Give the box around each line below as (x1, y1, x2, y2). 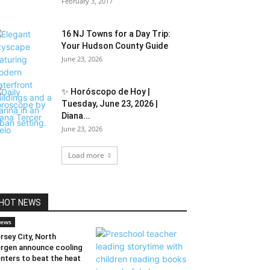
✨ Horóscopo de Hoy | (61, 87, 150, 96)
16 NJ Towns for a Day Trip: (61, 29, 171, 39)
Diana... (61, 111, 90, 121)
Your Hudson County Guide (61, 41, 168, 51)
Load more (67, 150, 104, 160)
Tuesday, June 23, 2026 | (61, 99, 158, 108)
